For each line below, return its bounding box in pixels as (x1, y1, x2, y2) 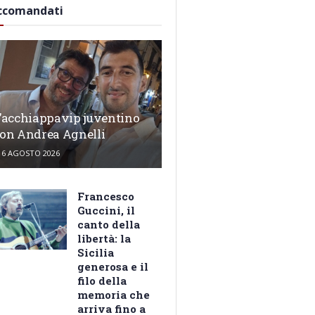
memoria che (77, 288, 150, 302)
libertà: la (77, 231, 131, 246)
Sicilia (77, 245, 115, 260)
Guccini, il (77, 203, 136, 218)
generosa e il (77, 259, 149, 274)
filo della (77, 274, 127, 288)
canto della (77, 217, 141, 232)
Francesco (77, 189, 135, 204)
